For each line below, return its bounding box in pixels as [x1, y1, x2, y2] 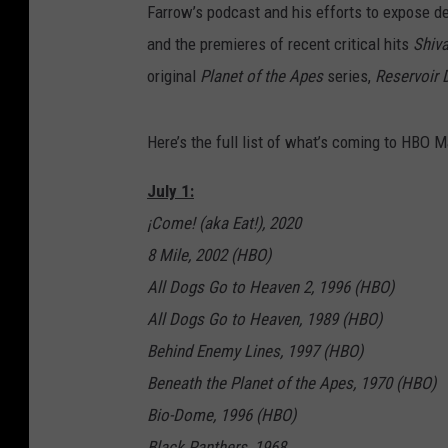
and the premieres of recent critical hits [147, 34, 413, 55]
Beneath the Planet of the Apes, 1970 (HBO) [147, 373, 436, 394]
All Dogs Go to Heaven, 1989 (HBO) [147, 309, 382, 330]
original [147, 66, 200, 87]
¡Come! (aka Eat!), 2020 [147, 213, 301, 234]
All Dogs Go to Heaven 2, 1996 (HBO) [147, 277, 394, 298]
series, [323, 66, 375, 87]
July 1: [147, 181, 194, 202]
